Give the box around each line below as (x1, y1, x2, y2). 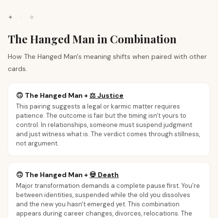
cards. (8, 64, 27, 73)
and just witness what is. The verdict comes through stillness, (16, 130, 200, 138)
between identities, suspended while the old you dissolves (16, 191, 190, 199)
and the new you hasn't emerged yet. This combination (16, 200, 180, 208)
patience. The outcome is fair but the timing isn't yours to (16, 111, 186, 120)
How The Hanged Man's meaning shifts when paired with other (8, 52, 207, 61)
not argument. (16, 139, 59, 147)
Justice (97, 91, 124, 100)
